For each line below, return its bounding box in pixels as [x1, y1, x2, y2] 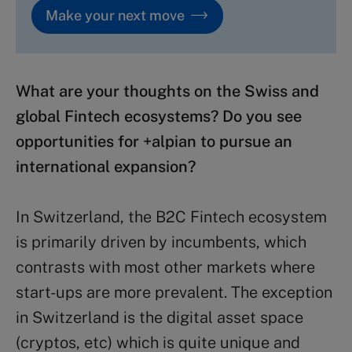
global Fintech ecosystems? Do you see [16, 106, 302, 126]
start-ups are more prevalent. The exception [16, 282, 332, 302]
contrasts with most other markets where [16, 257, 315, 277]
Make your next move [46, 6, 185, 24]
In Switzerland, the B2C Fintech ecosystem [16, 207, 327, 226]
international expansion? [16, 156, 196, 176]
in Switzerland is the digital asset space [16, 307, 303, 327]
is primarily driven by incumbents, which [16, 232, 306, 251]
